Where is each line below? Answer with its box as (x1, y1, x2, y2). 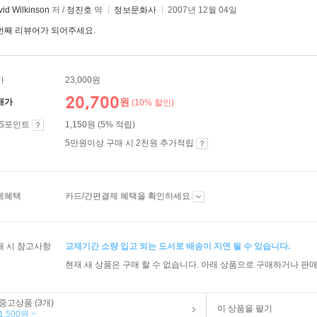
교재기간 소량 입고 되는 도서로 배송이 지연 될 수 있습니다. (65, 241, 290, 251)
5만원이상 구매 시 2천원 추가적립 (65, 138, 196, 148)
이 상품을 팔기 (217, 304, 272, 313)
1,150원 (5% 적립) (65, 120, 135, 129)
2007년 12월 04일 (168, 5, 237, 15)
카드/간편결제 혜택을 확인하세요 (65, 191, 192, 201)
